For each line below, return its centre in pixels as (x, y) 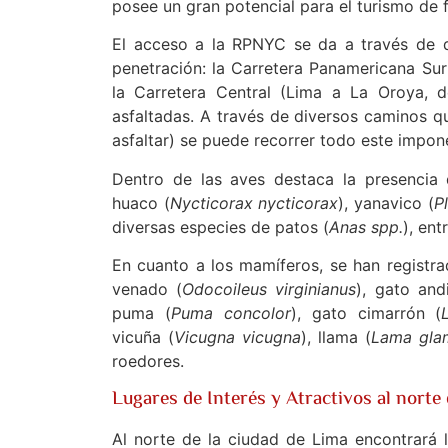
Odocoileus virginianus (269, 289)
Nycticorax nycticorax (254, 202)
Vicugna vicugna (238, 337)
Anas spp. (366, 226)
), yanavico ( (386, 202)
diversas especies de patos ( (220, 226)
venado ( (147, 289)
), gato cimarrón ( (366, 313)
